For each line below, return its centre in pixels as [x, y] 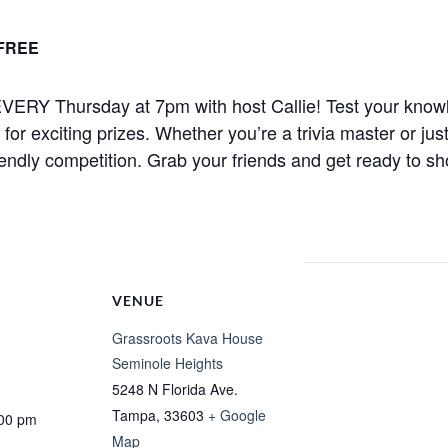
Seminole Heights [167, 363]
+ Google [237, 415]
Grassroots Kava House [187, 338]
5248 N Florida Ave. [175, 389]
